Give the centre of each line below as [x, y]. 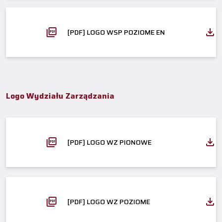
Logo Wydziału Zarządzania [60, 96]
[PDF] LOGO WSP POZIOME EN [116, 32]
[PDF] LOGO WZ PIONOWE [110, 142]
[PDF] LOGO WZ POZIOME [109, 201]
